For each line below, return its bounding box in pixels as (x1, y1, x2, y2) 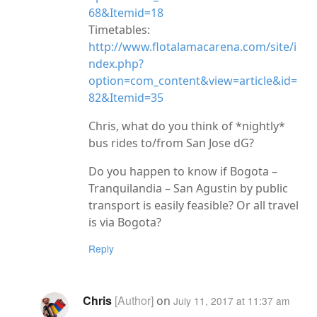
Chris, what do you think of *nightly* (88, 117, 285, 134)
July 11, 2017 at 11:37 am (173, 294, 289, 309)
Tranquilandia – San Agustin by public (88, 180, 288, 196)
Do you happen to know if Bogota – (88, 163, 277, 179)
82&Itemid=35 (88, 89, 163, 105)
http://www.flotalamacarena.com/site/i (88, 38, 296, 54)
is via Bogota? (88, 214, 161, 230)
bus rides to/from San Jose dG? (88, 134, 254, 151)
